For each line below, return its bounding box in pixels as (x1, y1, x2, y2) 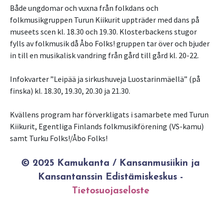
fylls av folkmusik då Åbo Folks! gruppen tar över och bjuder (10, 38, 210, 49)
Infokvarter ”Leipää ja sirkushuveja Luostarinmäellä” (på (10, 74, 200, 84)
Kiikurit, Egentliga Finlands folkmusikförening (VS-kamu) (10, 121, 204, 132)
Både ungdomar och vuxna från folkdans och (10, 3, 158, 13)
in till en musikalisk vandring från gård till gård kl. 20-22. (10, 50, 199, 61)
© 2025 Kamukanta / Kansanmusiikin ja (21, 159, 200, 169)
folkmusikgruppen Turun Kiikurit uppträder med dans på (10, 15, 199, 25)
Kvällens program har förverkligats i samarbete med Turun (10, 110, 209, 120)
